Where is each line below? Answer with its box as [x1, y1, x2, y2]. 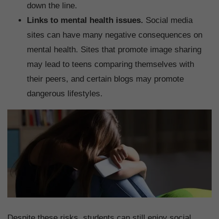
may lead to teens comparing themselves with [27, 60, 194, 69]
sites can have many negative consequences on [27, 30, 202, 40]
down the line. [27, 1, 77, 11]
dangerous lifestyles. [27, 89, 103, 99]
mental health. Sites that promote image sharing [27, 45, 201, 55]
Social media [143, 16, 193, 25]
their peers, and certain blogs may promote [27, 74, 184, 84]
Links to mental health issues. [27, 16, 143, 25]
